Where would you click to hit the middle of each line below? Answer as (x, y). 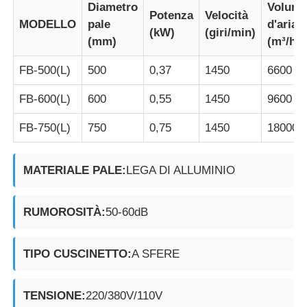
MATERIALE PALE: (75, 170)
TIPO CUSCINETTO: (78, 254)
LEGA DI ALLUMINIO (181, 170)
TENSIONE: (55, 295)
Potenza (172, 15)
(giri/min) (231, 32)
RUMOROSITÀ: (65, 212)
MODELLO (48, 24)
